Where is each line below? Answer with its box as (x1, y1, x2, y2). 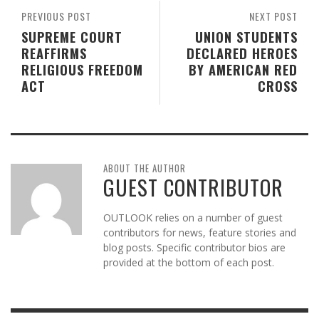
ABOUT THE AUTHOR (103, 161, 186, 176)
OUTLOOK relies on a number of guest (103, 211, 283, 225)
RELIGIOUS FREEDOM (21, 60, 143, 80)
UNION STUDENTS (195, 27, 298, 47)
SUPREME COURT (21, 27, 122, 47)
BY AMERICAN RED (189, 60, 298, 80)
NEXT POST (249, 9, 298, 24)
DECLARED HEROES (187, 43, 298, 63)
